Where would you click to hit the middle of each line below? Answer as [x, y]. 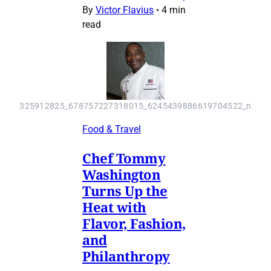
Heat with [115, 207]
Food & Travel [112, 129]
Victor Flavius [125, 10]
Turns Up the [125, 191]
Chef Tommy [124, 158]
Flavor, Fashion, [134, 224]
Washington [122, 175]
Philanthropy [126, 256]
